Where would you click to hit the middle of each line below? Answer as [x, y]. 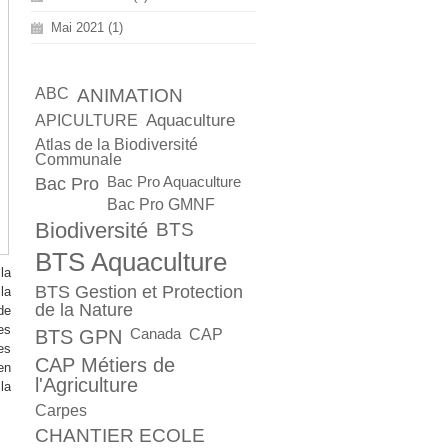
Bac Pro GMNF [161, 204]
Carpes [61, 410]
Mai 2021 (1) [87, 27]
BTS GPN [78, 336]
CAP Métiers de [105, 364]
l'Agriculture [86, 384]
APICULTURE [86, 120]
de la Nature [84, 310]
